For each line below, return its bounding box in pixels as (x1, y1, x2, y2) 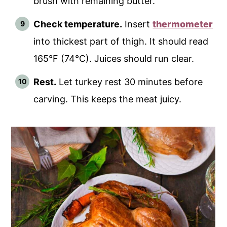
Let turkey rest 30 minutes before (56, 77, 203, 88)
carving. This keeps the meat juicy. (33, 94, 182, 105)
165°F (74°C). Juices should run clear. (33, 53, 195, 64)
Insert (122, 19, 153, 30)
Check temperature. (33, 19, 123, 30)
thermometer (153, 19, 213, 30)
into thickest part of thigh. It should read (33, 36, 209, 47)
